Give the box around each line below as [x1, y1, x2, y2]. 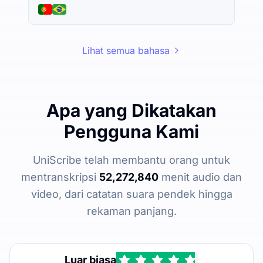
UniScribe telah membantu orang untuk [33, 153, 230, 166]
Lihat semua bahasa [82, 44, 170, 56]
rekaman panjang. [86, 204, 177, 217]
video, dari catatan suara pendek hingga [31, 187, 232, 200]
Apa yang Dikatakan [46, 99, 217, 121]
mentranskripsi [21, 170, 99, 183]
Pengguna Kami [64, 120, 199, 142]
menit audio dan [159, 170, 242, 183]
